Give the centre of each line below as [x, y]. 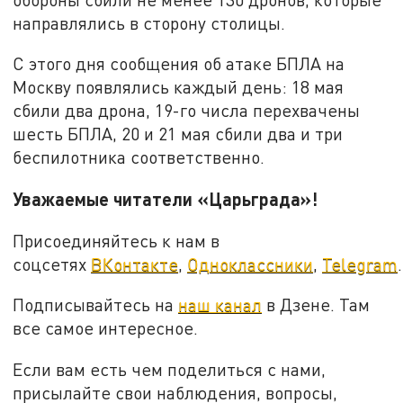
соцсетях [52, 264]
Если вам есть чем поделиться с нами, [170, 369]
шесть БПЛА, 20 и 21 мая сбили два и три [178, 134]
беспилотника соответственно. [139, 157]
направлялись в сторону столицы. [149, 22]
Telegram [360, 264]
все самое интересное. [106, 328]
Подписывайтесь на [96, 305]
